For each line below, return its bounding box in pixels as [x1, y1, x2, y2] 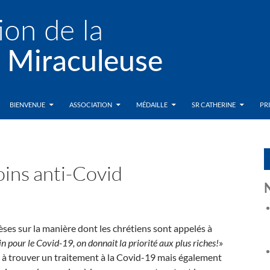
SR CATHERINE [192, 101, 236, 108]
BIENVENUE [10, 101, 45, 108]
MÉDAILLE [136, 101, 168, 108]
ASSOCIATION [69, 101, 112, 108]
